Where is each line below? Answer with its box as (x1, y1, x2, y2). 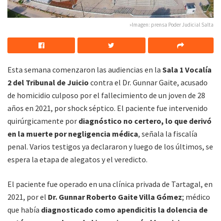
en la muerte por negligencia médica (7, 128, 138, 139)
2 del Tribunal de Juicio (7, 77, 89, 87)
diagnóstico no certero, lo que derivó (78, 115, 212, 126)
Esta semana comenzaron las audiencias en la (7, 64, 162, 74)
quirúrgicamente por (7, 115, 78, 126)
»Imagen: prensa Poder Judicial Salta (130, 21, 214, 28)
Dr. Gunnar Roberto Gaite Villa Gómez (46, 191, 182, 202)
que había (7, 204, 41, 215)
